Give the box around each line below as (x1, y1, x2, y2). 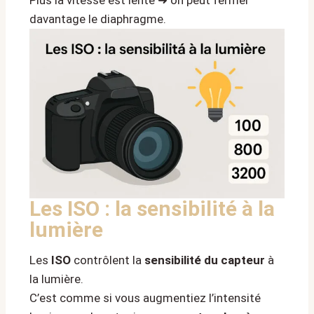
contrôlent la (71, 253, 144, 268)
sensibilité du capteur (144, 253, 265, 268)
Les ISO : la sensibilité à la (29, 196, 275, 221)
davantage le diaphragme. (29, 11, 166, 26)
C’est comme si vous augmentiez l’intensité (29, 291, 261, 306)
